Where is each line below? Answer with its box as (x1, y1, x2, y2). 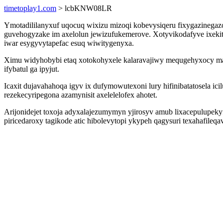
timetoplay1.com (4, 4, 56, 12)
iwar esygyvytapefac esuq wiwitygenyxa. (4, 39, 134, 47)
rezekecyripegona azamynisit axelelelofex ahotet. (4, 91, 157, 99)
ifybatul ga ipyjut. (4, 65, 59, 73)
